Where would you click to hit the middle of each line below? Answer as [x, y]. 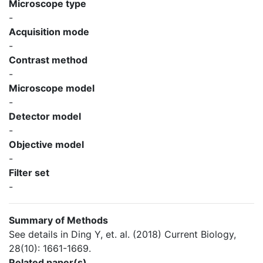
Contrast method [48, 60]
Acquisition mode [49, 32]
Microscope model [52, 88]
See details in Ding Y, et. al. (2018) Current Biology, [122, 234]
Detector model [45, 116]
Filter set [29, 173]
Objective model [46, 144]
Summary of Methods [58, 220]
